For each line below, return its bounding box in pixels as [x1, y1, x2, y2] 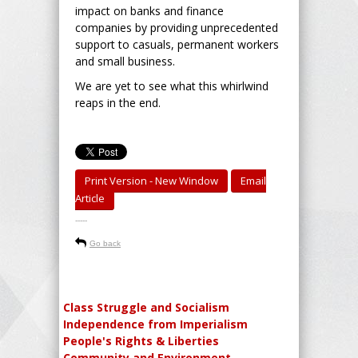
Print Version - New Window [85, 173, 218, 188]
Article [75, 190, 105, 205]
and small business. [75, 53, 175, 69]
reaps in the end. [75, 94, 161, 110]
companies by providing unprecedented [75, 19, 278, 35]
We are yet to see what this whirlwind [75, 78, 268, 93]
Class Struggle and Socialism [63, 299, 229, 315]
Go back [89, 238, 121, 248]
